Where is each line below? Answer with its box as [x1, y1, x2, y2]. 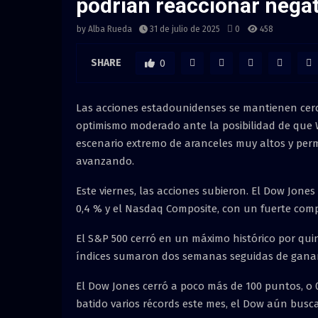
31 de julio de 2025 [150, 24, 220, 35]
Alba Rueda [88, 24, 132, 35]
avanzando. [76, 154, 134, 168]
